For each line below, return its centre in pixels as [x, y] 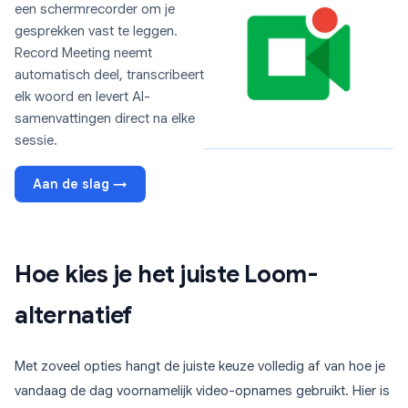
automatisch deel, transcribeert [109, 75]
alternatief [74, 315]
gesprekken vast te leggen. [96, 31]
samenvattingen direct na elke [105, 118]
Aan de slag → [80, 184]
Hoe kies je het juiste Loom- [167, 274]
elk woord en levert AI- [82, 97]
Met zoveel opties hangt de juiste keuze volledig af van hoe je [200, 366]
